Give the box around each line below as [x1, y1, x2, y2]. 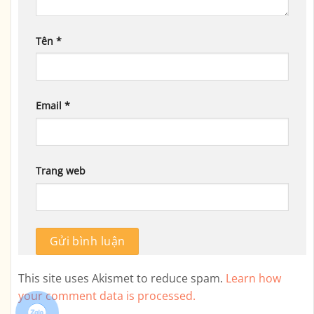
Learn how [226, 270, 281, 286]
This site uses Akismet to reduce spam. [18, 270, 226, 286]
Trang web [36, 164, 86, 178]
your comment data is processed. [18, 287, 196, 303]
